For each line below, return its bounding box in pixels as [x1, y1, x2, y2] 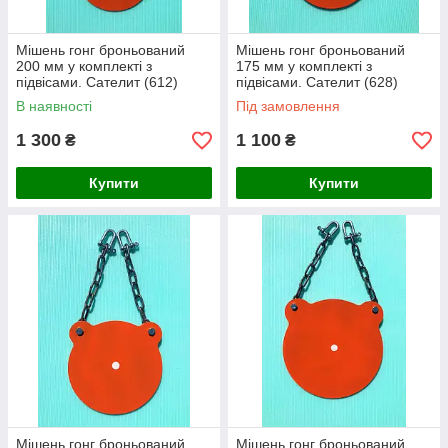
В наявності [16, 98, 92, 114]
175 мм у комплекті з [236, 58, 372, 74]
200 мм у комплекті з [16, 58, 152, 74]
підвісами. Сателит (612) [16, 74, 178, 90]
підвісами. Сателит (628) [236, 74, 398, 90]
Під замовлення [236, 98, 340, 114]
